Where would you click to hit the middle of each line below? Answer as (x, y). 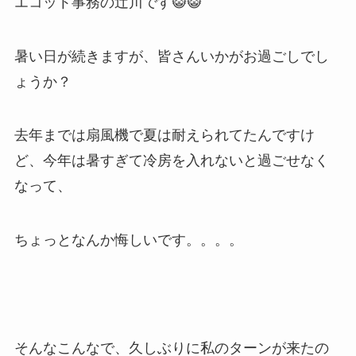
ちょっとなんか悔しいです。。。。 (128, 240)
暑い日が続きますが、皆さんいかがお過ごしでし (171, 56)
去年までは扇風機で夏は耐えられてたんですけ (164, 135)
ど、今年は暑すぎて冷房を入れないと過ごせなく (171, 161)
